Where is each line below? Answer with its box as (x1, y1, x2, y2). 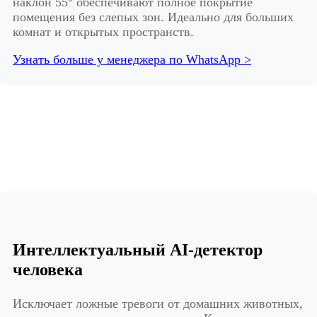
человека (13, 260, 83, 279)
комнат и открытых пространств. (13, 25, 194, 40)
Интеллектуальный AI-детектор (13, 241, 263, 260)
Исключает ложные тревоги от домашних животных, (13, 296, 303, 311)
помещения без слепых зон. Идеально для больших (13, 10, 294, 25)
